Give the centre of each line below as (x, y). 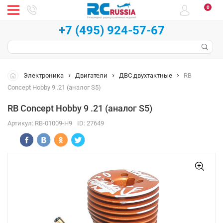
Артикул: (21, 123)
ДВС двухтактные (146, 75)
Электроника (44, 75)
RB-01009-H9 (54, 123)
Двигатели (91, 75)
